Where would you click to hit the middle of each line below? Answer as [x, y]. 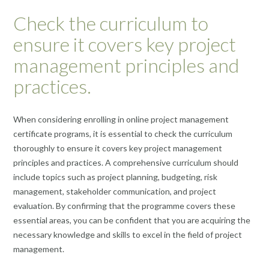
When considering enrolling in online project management [121, 119]
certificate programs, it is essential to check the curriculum [123, 133]
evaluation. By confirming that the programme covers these [124, 205]
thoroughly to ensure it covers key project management [118, 148]
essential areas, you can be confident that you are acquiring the [132, 220]
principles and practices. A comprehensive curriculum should [126, 162]
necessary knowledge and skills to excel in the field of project [128, 234]
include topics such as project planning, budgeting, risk [115, 177]
